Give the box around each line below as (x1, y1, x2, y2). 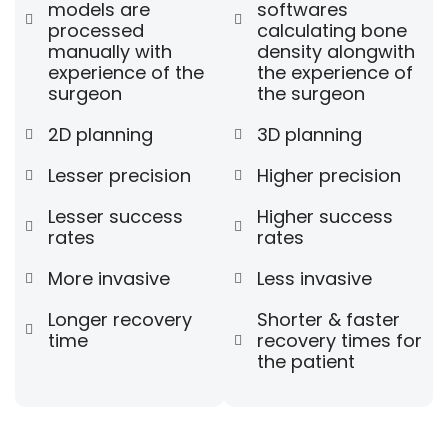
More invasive (47, 266, 170, 292)
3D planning (256, 122, 362, 148)
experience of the (47, 60, 204, 86)
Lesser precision (47, 163, 191, 189)
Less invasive (256, 266, 372, 292)
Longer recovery (47, 307, 192, 333)
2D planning (47, 122, 153, 148)
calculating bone (256, 18, 407, 44)
